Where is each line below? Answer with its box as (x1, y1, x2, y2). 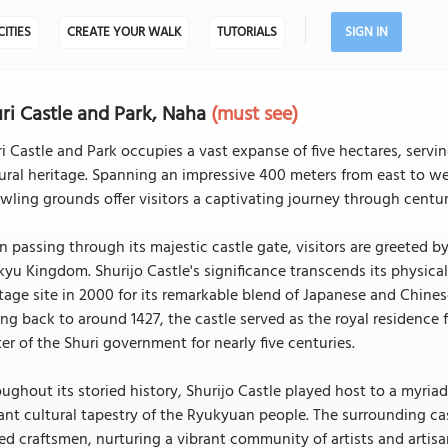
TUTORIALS (216, 22, 277, 43)
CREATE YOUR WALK (66, 22, 181, 43)
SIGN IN (344, 22, 388, 43)
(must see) (211, 99, 299, 131)
